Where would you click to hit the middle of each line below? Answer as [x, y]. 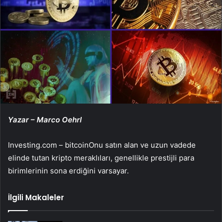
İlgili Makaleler [36, 197]
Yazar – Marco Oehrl [45, 119]
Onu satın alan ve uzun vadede [142, 145]
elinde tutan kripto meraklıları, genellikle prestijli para [101, 158]
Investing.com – [36, 145]
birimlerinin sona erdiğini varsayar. [68, 170]
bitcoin [77, 145]
